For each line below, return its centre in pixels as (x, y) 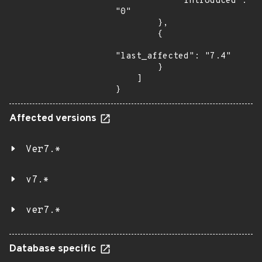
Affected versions (54, 119)
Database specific (54, 249)
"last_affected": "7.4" (173, 56)
